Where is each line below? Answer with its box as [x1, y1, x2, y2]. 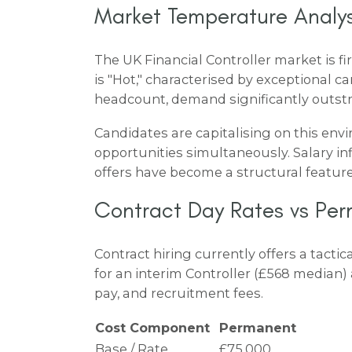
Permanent [219, 319, 296, 335]
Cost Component [95, 319, 210, 335]
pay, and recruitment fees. [94, 284, 263, 301]
